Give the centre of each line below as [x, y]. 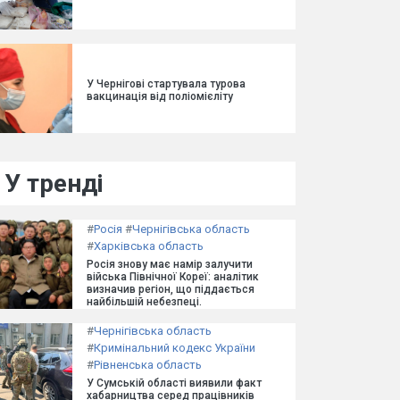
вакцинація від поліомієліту [160, 96]
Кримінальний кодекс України [175, 347]
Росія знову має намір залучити [170, 264]
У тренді [54, 183]
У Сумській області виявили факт [174, 383]
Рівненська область [148, 364]
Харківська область [149, 246]
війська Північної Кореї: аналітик [173, 277]
